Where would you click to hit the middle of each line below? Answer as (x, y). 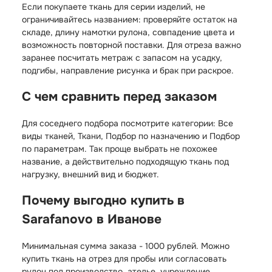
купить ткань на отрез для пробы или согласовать (124, 258)
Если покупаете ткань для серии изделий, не (114, 7)
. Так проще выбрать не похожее (151, 148)
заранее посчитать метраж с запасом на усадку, (122, 58)
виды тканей (47, 136)
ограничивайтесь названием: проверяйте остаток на (130, 19)
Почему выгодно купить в (103, 201)
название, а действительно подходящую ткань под (125, 161)
